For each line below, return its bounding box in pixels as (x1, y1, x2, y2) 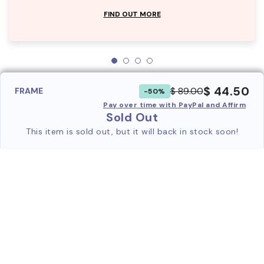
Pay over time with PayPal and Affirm (103, 100, 246, 110)
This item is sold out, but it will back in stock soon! (26, 126, 238, 137)
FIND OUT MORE (103, 9, 161, 19)
